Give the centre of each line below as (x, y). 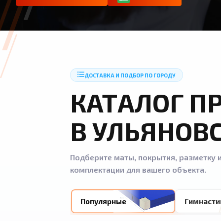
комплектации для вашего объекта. (138, 169)
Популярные (103, 201)
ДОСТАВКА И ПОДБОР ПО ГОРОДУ (130, 75)
